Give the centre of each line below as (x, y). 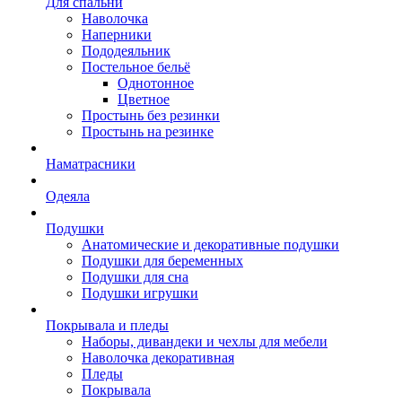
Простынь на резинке (148, 131)
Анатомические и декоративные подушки (210, 245)
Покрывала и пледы (107, 325)
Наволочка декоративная (158, 358)
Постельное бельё (136, 67)
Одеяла (68, 196)
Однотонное (156, 83)
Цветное (144, 99)
